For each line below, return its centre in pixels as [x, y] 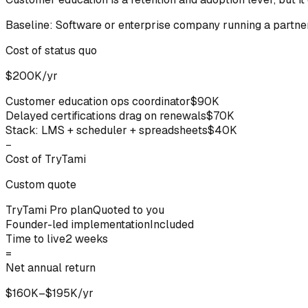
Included [172, 225]
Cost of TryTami [46, 159]
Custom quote [41, 185]
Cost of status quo [51, 51]
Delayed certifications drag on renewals [106, 116]
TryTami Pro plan [49, 210]
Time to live [35, 239]
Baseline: [29, 25]
